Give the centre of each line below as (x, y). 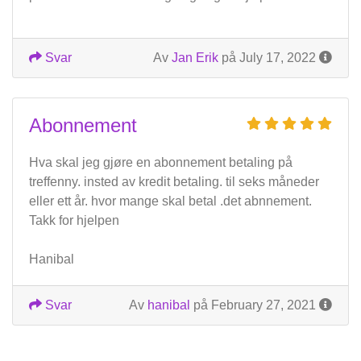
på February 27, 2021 (255, 305)
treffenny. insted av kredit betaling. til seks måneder (174, 182)
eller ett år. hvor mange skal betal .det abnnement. (170, 201)
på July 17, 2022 (269, 58)
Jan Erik (195, 58)
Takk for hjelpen (74, 221)
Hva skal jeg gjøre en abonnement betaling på (161, 163)
